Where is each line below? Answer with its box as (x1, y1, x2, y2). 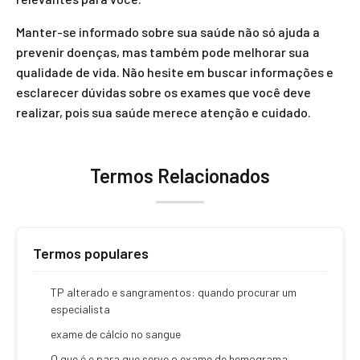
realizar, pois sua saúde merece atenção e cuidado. (16, 104, 311, 120)
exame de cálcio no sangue (51, 327, 181, 341)
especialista (51, 302, 110, 316)
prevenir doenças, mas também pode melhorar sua (16, 44, 309, 59)
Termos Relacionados (90, 164, 270, 187)
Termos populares (33, 244, 149, 262)
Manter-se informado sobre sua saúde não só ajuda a (16, 24, 320, 39)
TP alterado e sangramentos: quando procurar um (51, 285, 297, 299)
